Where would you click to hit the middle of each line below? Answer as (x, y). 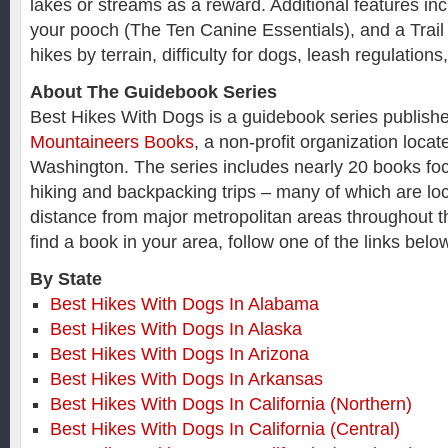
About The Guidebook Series (153, 92)
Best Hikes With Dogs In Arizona (179, 354)
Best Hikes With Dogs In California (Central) (225, 429)
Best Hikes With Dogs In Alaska (176, 329)
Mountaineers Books (112, 142)
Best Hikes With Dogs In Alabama (184, 304)
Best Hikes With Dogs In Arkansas (186, 379)
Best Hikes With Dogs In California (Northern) (231, 404)
